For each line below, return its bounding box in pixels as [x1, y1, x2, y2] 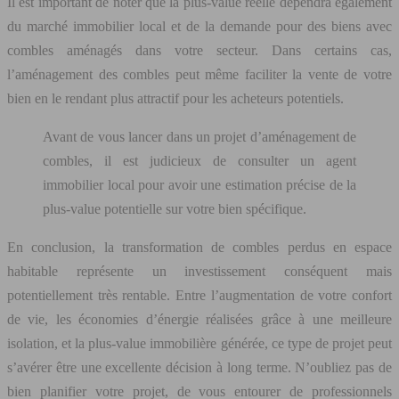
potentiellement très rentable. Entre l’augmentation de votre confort [7, 288, 392, 304]
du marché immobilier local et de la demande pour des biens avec [7, 19, 392, 35]
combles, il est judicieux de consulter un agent [43, 153, 356, 169]
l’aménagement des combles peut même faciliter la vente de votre [7, 67, 392, 83]
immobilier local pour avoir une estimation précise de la [43, 177, 356, 193]
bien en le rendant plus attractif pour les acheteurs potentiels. [7, 91, 344, 107]
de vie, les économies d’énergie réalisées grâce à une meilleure [7, 312, 392, 328]
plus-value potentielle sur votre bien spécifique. [43, 201, 306, 217]
